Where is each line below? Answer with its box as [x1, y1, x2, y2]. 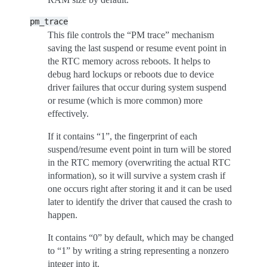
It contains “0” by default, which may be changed [48, 232, 234, 243]
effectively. [48, 108, 89, 119]
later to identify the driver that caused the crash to [48, 197, 232, 207]
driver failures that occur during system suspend [48, 82, 226, 92]
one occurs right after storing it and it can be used [48, 184, 232, 194]
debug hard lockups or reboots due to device [48, 69, 214, 79]
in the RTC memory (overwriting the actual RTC [48, 157, 231, 167]
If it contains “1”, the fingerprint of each [48, 131, 197, 141]
